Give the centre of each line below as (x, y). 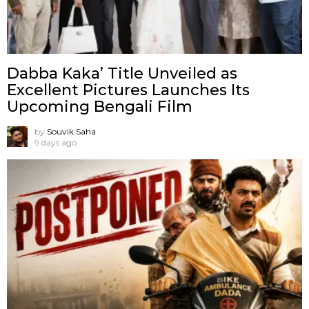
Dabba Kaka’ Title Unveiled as (122, 73)
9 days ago (56, 142)
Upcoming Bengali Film (100, 106)
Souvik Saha (71, 131)
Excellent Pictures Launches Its (128, 90)
